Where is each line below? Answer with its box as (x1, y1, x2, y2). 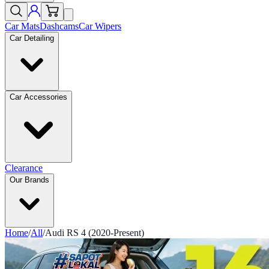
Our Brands (10, 175, 49, 184)
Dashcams (40, 21, 79, 31)
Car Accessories (10, 92, 67, 101)
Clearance (5, 163, 43, 173)
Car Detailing (10, 34, 54, 43)
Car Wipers (79, 21, 121, 31)
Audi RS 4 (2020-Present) (45, 228, 144, 238)
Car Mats (5, 21, 40, 31)
